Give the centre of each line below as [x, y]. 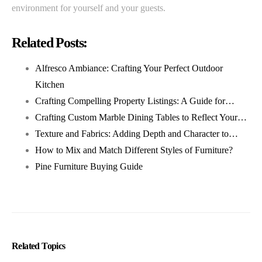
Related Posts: [50, 42]
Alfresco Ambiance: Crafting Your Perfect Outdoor [129, 68]
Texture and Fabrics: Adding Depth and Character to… [137, 133]
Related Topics [39, 246]
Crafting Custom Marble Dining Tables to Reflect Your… [141, 117]
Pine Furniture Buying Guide [89, 166]
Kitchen [50, 84]
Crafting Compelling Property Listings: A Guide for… [135, 101]
